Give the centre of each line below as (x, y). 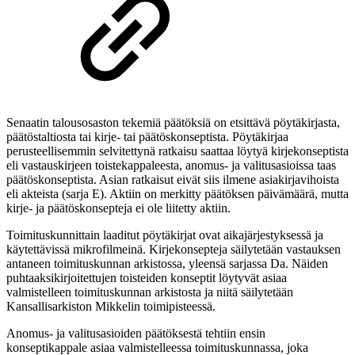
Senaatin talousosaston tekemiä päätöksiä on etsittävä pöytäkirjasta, (173, 123)
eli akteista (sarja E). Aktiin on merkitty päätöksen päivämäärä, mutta (177, 194)
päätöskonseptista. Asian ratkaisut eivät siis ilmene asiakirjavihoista (173, 180)
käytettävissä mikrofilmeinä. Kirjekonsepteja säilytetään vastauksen (174, 250)
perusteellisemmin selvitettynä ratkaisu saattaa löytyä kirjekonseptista (177, 151)
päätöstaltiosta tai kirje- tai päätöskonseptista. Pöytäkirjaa (147, 137)
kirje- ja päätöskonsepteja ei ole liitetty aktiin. (118, 208)
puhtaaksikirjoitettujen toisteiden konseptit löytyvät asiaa (147, 278)
